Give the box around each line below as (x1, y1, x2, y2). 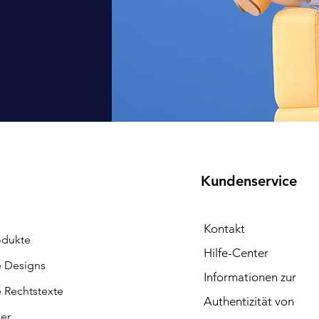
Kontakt (203, 221, 245, 236)
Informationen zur (203, 269, 296, 284)
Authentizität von (203, 293, 294, 308)
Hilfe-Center (203, 245, 268, 260)
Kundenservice (200, 172, 297, 189)
